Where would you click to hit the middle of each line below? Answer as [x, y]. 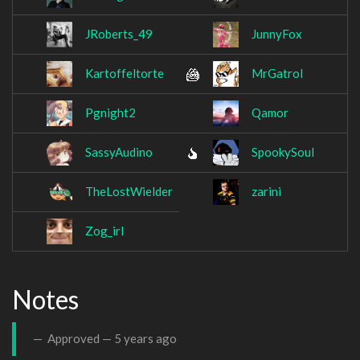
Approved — [80, 339]
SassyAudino [119, 152]
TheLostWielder [129, 192]
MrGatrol [277, 74]
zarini [266, 192]
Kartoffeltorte [125, 74]
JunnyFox [277, 34]
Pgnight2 [110, 113]
